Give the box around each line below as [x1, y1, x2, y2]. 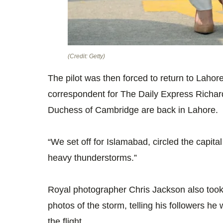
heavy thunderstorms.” [48, 152, 137, 163]
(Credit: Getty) [68, 52, 105, 60]
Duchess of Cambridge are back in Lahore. [48, 105, 218, 115]
